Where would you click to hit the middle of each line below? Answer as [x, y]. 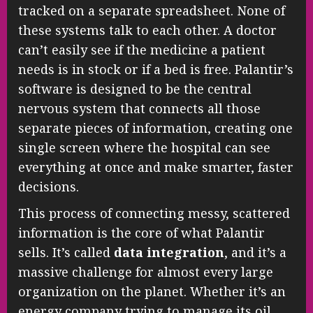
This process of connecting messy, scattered [154, 213]
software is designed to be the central [135, 88]
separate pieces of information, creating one [155, 128]
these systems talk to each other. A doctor [147, 30]
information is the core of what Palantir [141, 232]
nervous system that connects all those [139, 108]
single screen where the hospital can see [144, 147]
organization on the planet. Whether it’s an [152, 291]
